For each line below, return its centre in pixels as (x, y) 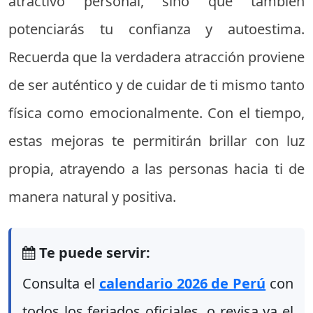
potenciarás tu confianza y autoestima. (156, 29)
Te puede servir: (93, 253)
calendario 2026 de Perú (182, 283)
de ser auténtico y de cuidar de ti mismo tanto (156, 85)
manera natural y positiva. (92, 197)
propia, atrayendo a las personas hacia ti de (156, 169)
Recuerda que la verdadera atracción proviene (156, 57)
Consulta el (61, 283)
